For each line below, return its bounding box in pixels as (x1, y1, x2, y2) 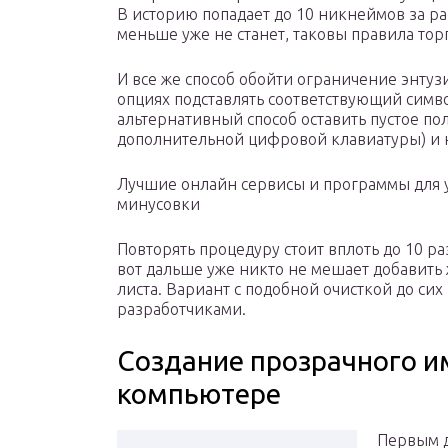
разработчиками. (117, 300, 246, 319)
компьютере (117, 378, 281, 410)
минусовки (117, 195, 200, 214)
